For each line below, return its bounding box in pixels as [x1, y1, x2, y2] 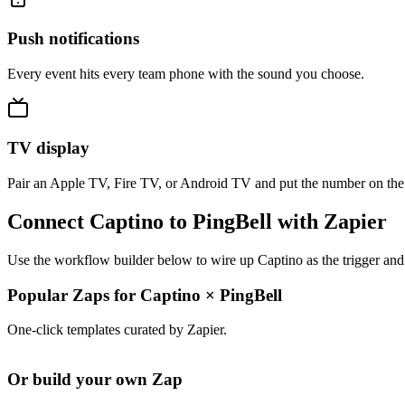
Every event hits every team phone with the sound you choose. [7, 65, 364, 81]
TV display [7, 138, 89, 158]
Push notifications [7, 28, 139, 48]
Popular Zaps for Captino [7, 285, 205, 305]
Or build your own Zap [7, 370, 183, 390]
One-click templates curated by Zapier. [7, 322, 227, 338]
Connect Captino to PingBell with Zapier [7, 210, 387, 234]
